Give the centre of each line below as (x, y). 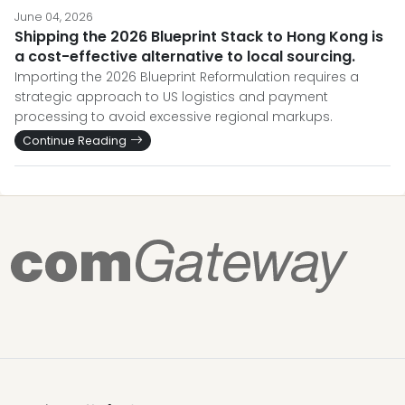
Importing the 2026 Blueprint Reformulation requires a (187, 77)
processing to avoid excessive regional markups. (174, 117)
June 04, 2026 (54, 17)
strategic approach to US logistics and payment (171, 97)
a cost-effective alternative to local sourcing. (185, 57)
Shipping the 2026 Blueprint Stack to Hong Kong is (199, 37)
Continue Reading (75, 141)
